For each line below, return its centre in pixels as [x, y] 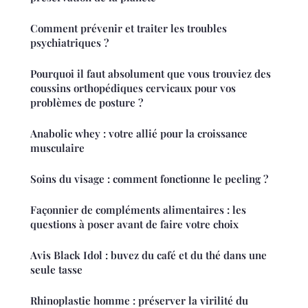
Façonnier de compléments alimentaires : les [138, 210]
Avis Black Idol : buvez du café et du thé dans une [148, 255]
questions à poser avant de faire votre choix [134, 224]
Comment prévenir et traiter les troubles [129, 29]
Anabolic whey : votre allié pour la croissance [139, 134]
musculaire [57, 148]
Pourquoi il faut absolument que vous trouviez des [151, 74]
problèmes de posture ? [87, 103]
